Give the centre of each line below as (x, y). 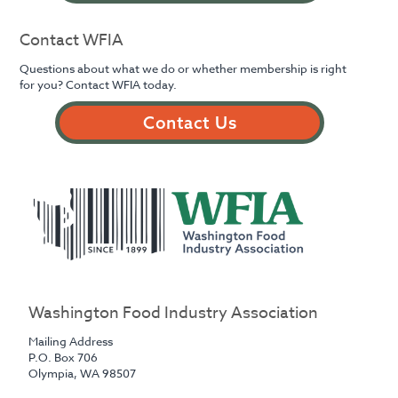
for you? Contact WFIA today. (99, 84)
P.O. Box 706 (64, 358)
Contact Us (190, 122)
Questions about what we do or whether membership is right (183, 68)
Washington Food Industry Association (174, 314)
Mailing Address (71, 342)
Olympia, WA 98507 (83, 374)
